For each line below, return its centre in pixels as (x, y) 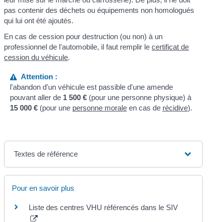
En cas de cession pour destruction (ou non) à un (83, 36)
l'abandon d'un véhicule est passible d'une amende (91, 87)
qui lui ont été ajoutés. (39, 21)
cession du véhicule (36, 57)
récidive (175, 108)
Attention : (37, 77)
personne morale (99, 108)
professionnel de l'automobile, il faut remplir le (78, 47)
